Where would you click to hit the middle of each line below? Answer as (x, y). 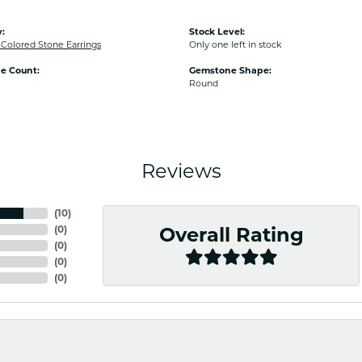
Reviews (181, 171)
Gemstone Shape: (230, 70)
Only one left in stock (236, 44)
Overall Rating (231, 235)
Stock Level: (217, 32)
